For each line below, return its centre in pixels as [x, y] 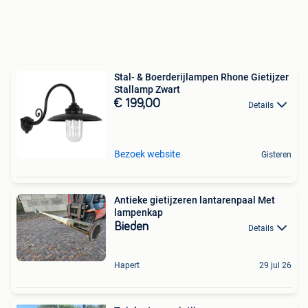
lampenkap [139, 213]
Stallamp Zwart [147, 90]
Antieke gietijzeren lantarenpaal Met [195, 200]
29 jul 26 [275, 265]
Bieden [131, 227]
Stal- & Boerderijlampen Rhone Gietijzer [201, 77]
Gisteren [276, 155]
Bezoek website [147, 154]
